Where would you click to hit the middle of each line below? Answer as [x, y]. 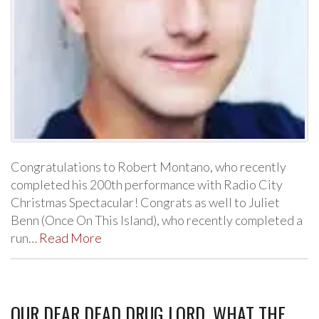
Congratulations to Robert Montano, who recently [148, 166]
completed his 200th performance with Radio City [147, 184]
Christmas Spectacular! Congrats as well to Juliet [145, 202]
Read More [70, 237]
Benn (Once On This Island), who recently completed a [157, 220]
